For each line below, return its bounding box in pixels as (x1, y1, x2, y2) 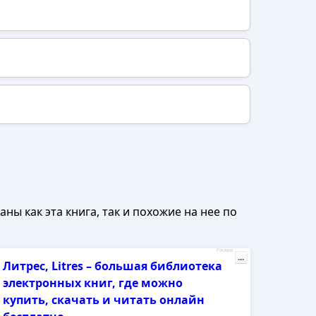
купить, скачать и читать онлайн (3, 292, 205, 308)
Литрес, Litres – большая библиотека (3, 258, 223, 274)
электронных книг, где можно (3, 275, 183, 291)
